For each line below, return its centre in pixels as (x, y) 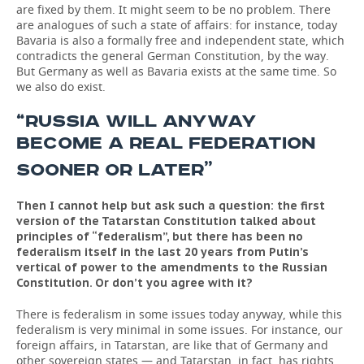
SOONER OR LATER (110, 170)
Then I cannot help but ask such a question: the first (171, 206)
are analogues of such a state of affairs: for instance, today (177, 25)
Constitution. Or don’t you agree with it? (134, 283)
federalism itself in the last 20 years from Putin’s (162, 252)
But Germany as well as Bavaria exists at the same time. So (176, 71)
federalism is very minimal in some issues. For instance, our (180, 329)
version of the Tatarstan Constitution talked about (166, 221)
